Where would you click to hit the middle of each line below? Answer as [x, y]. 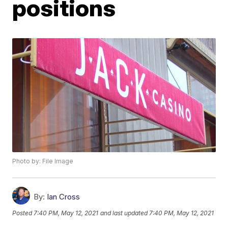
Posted [23, 213]
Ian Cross [64, 197]
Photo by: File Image [43, 161]
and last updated [124, 213]
